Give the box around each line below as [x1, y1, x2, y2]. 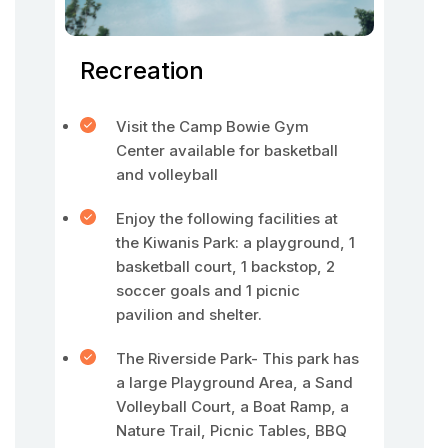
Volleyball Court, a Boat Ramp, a [116, 397, 349, 416]
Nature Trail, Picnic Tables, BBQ [116, 421, 347, 440]
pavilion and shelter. [116, 305, 262, 324]
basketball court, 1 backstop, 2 [116, 257, 335, 276]
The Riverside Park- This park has [116, 349, 359, 368]
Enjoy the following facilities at [116, 209, 338, 228]
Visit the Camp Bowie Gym [116, 117, 309, 136]
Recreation [80, 56, 204, 85]
